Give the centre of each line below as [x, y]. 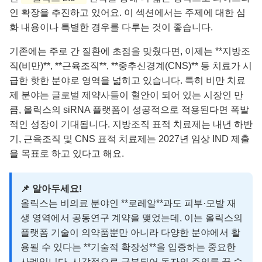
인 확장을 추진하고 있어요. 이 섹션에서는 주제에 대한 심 [127, 12]
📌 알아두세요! [51, 188]
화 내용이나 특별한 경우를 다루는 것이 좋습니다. [111, 27]
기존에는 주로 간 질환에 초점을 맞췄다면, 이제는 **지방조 [130, 51]
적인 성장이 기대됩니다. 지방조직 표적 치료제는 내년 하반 [131, 124]
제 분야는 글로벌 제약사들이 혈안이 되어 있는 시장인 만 [126, 95]
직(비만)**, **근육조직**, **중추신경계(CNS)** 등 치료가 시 [131, 65]
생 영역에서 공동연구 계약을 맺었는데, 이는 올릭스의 [132, 218]
